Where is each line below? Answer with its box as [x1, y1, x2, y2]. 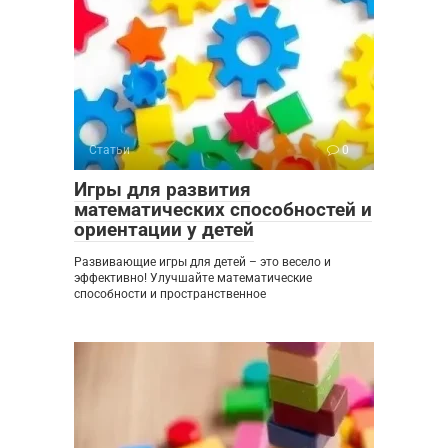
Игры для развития [74, 177, 251, 201]
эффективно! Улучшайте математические [74, 270, 312, 285]
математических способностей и [74, 197, 372, 221]
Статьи [89, 142, 130, 157]
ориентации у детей [74, 217, 254, 241]
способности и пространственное [74, 286, 266, 301]
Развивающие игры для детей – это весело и [74, 254, 331, 269]
